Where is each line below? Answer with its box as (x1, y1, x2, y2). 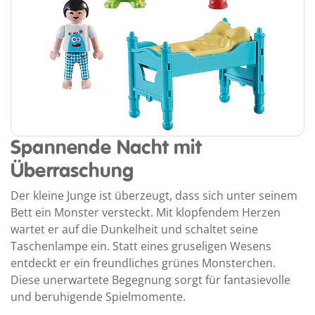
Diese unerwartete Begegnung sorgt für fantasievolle (11, 271, 290, 288)
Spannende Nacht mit (11, 135, 201, 160)
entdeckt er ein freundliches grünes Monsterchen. (11, 255, 276, 271)
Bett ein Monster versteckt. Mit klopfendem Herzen (11, 204, 281, 220)
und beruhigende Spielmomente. (11, 288, 186, 304)
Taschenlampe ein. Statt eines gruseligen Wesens (11, 238, 271, 254)
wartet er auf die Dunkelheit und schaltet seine (11, 221, 258, 237)
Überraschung (11, 158, 134, 184)
